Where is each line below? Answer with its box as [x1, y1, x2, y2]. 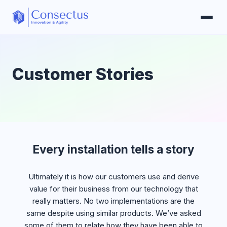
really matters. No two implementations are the [32, 196, 195, 206]
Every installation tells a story [32, 142, 195, 156]
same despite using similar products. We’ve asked [26, 208, 201, 218]
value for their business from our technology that [29, 184, 198, 194]
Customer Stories [12, 64, 154, 84]
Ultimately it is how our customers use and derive [28, 172, 199, 181]
